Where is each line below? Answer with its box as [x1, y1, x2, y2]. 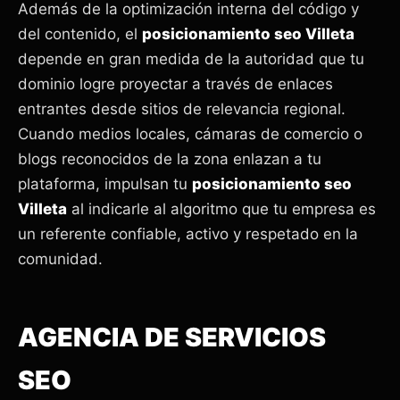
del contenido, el [18, 25, 142, 44]
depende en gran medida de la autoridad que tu [18, 50, 364, 69]
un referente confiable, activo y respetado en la [18, 225, 358, 244]
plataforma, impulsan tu [18, 175, 192, 194]
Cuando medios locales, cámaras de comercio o [18, 125, 362, 144]
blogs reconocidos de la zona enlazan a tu [18, 150, 321, 169]
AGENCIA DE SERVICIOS [18, 321, 326, 354]
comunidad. [18, 250, 103, 269]
